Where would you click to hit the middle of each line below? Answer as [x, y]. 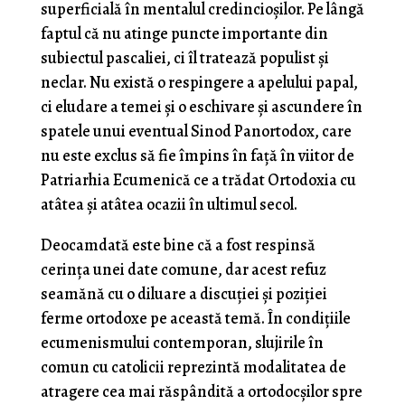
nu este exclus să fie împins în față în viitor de [197, 156]
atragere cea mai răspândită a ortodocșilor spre [201, 392]
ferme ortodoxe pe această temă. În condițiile [195, 319]
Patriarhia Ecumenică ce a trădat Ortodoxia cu [198, 180]
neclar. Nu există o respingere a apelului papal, [199, 83]
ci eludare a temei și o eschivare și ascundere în [201, 107]
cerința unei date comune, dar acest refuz [183, 270]
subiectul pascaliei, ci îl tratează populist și [184, 58]
